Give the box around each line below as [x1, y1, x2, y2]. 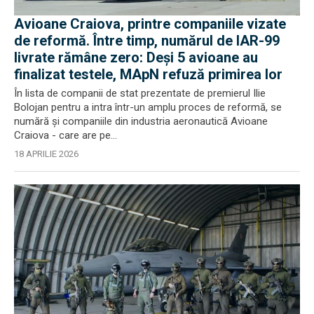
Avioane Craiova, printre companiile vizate [14, 15, 286, 32]
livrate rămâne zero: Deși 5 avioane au [14, 48, 258, 66]
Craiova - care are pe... [14, 128, 117, 142]
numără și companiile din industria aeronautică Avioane [14, 114, 268, 128]
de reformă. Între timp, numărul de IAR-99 [14, 32, 280, 49]
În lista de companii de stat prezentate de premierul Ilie [14, 86, 266, 100]
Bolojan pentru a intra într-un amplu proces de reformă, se [14, 100, 282, 114]
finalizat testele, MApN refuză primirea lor [14, 65, 282, 83]
